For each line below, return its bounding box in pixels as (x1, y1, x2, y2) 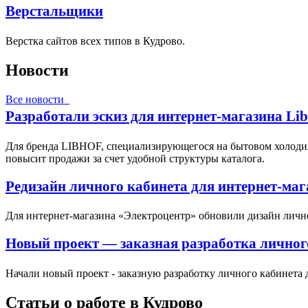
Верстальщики (5, 3, 103, 19)
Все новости (5, 93, 69, 105)
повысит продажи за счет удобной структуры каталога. (5, 152, 265, 164)
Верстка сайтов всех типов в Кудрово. (5, 35, 185, 47)
